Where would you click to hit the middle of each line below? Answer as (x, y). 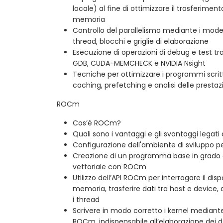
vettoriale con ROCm (110, 167)
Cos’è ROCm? (97, 123)
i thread (86, 199)
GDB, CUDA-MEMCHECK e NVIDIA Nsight (139, 63)
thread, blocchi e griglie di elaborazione (141, 41)
